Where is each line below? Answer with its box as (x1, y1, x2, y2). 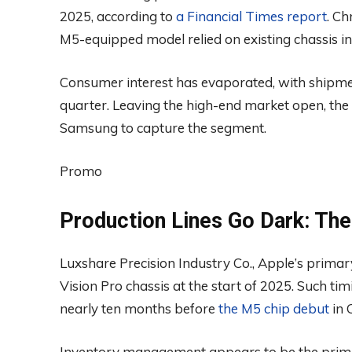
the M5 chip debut (218, 299, 329, 317)
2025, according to (60, 7, 176, 24)
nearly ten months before (60, 299, 218, 317)
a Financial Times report (176, 7, 327, 24)
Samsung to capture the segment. (60, 119, 266, 136)
